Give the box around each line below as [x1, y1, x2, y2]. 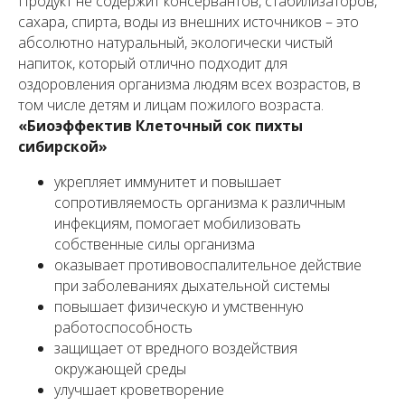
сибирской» [18, 137, 108, 157]
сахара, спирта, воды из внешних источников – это [18, 12, 359, 33]
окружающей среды [54, 359, 186, 380]
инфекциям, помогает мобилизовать [54, 213, 301, 234]
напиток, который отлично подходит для [18, 53, 287, 74]
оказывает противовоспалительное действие [54, 255, 362, 276]
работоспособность [54, 317, 193, 338]
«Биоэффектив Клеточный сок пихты [18, 116, 303, 137]
